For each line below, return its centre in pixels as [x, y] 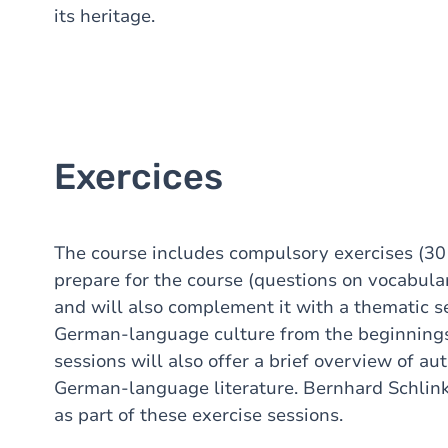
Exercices [138, 176]
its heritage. [104, 16]
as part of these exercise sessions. [198, 415]
